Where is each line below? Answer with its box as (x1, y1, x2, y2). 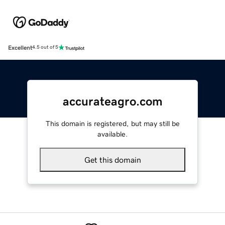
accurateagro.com (62, 95, 163, 107)
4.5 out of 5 (32, 45, 58, 50)
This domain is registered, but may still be (45, 120, 180, 127)
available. (97, 130, 128, 138)
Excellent (8, 44, 32, 51)
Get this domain (84, 155, 141, 164)
